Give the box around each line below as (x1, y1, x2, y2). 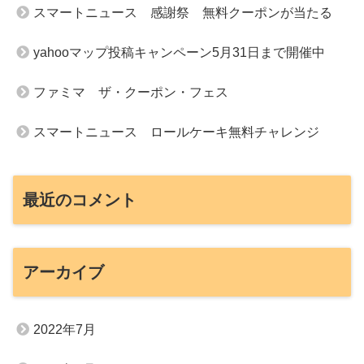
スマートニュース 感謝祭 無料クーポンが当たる (33, 6, 332, 20)
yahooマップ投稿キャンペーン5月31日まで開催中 (33, 45, 325, 60)
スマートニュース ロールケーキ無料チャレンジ (33, 125, 319, 140)
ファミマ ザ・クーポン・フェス (33, 85, 228, 100)
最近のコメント (23, 190, 136, 209)
